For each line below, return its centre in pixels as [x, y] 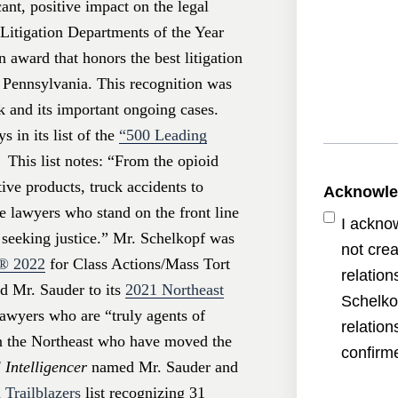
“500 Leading [163, 135]
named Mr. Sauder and [163, 367]
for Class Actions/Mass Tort [138, 264]
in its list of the [68, 135]
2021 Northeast [175, 290]
